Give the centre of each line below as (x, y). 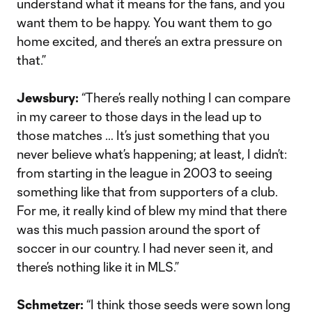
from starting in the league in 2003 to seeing (145, 173)
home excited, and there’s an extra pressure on (149, 41)
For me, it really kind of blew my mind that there (152, 210)
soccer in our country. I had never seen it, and (145, 248)
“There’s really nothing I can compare (185, 97)
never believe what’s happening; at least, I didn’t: (152, 154)
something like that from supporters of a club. (147, 192)
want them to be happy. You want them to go (145, 22)
